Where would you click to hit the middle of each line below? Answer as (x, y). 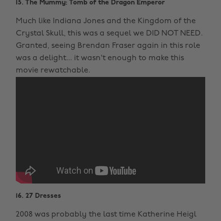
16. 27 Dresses (38, 196)
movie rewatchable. (53, 70)
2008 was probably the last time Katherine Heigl (106, 214)
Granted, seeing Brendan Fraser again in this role (108, 46)
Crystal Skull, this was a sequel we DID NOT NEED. (109, 33)
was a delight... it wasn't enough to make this (100, 58)
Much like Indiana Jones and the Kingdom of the (106, 21)
